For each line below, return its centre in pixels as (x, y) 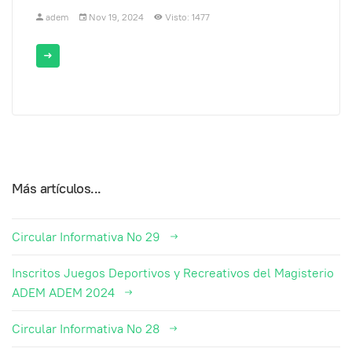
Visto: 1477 (187, 17)
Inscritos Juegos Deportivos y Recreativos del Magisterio (173, 273)
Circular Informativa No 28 (86, 329)
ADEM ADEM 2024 (63, 293)
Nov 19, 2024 (116, 17)
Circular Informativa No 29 (86, 237)
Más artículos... (57, 189)
